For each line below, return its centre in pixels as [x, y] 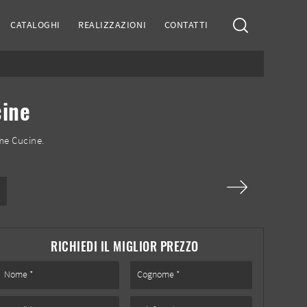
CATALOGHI [35, 25]
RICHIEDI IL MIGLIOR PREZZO [125, 246]
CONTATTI [186, 25]
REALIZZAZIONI [112, 25]
